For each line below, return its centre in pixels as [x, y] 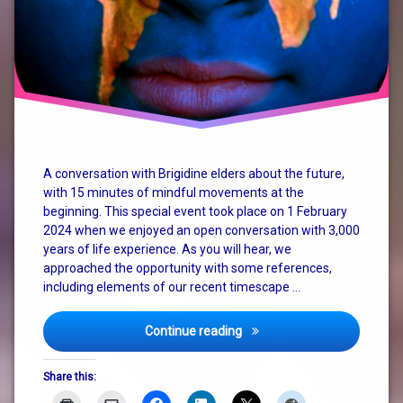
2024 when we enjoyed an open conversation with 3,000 [201, 231]
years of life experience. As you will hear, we [167, 250]
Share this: [70, 377]
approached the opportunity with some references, [188, 269]
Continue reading [194, 331]
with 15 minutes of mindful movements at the [174, 193]
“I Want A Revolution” [302, 331]
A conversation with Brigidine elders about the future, [194, 174]
